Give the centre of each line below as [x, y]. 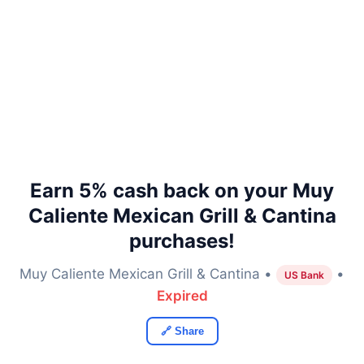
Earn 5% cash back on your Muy [182, 191]
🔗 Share [182, 331]
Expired [182, 296]
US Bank [304, 275]
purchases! [182, 241]
